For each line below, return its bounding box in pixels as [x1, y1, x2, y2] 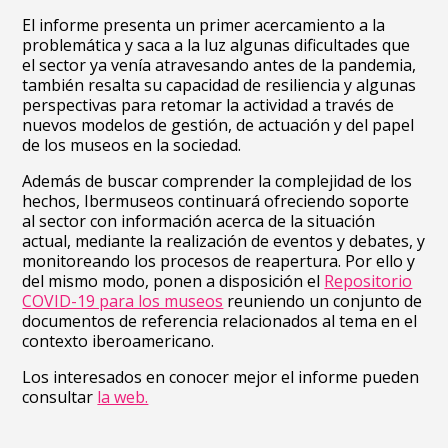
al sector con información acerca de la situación [22, 210, 376, 232]
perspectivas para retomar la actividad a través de [22, 94, 395, 116]
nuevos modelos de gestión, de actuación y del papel [22, 114, 415, 136]
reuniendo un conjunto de [223, 290, 423, 312]
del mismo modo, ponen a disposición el [22, 270, 325, 292]
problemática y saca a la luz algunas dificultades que [22, 34, 411, 56]
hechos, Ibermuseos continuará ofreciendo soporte [22, 190, 410, 212]
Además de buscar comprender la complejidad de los [22, 170, 413, 192]
